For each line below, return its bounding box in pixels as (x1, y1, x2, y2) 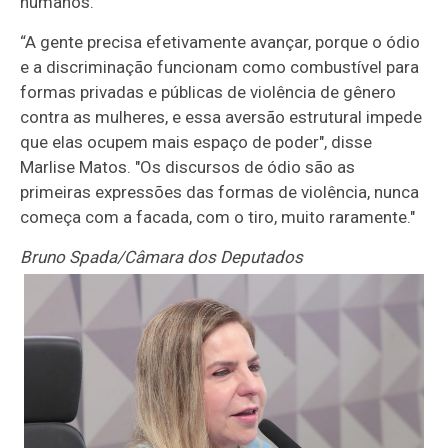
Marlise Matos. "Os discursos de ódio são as (20, 156, 356, 177)
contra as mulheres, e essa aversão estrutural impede (20, 106, 423, 127)
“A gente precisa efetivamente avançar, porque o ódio (20, 31, 421, 52)
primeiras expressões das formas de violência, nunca (20, 181, 420, 202)
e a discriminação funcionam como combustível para (20, 56, 420, 77)
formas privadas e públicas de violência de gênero (20, 81, 397, 102)
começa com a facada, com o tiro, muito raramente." (20, 206, 416, 227)
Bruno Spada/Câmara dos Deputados (20, 246, 304, 267)
